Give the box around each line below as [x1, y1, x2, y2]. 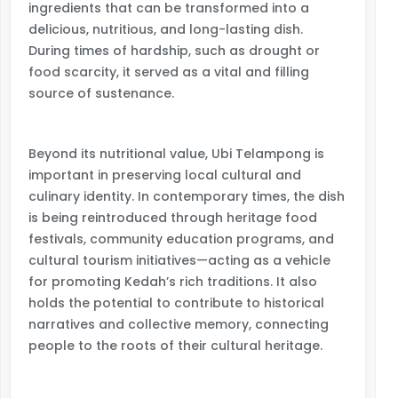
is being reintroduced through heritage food [28, 209, 317, 227]
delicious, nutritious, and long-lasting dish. [28, 20, 303, 38]
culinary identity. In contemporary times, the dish [28, 187, 345, 205]
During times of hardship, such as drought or [28, 42, 320, 60]
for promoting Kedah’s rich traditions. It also [28, 273, 317, 291]
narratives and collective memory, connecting [28, 315, 329, 333]
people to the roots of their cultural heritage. [28, 337, 322, 354]
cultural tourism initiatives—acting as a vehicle [28, 251, 330, 269]
